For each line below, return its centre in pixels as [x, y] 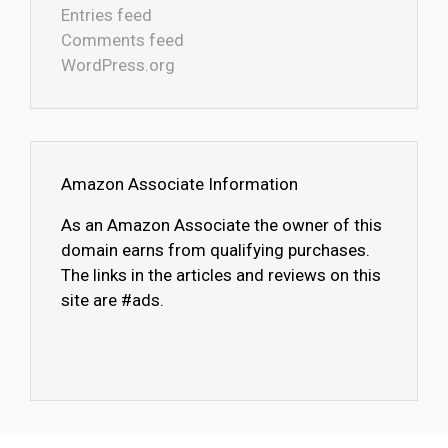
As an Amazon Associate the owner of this [221, 225]
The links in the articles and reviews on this [221, 275]
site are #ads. [112, 300]
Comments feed [122, 40]
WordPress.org [118, 65]
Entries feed [106, 15]
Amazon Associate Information [179, 184]
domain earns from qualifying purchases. [215, 250]
